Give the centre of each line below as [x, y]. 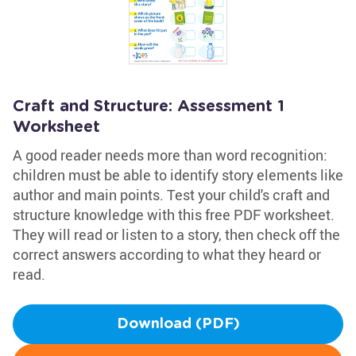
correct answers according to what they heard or [167, 254]
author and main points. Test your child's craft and [171, 195]
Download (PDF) [178, 324]
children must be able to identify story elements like [178, 175]
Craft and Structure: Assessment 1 [149, 106]
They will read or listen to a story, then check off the [176, 234]
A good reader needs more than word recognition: [170, 155]
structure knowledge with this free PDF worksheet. [174, 215]
